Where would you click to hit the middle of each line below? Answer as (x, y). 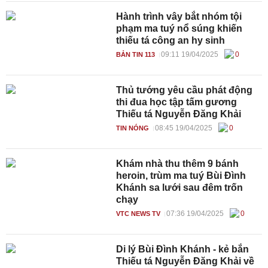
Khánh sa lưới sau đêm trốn (180, 188)
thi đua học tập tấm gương (177, 102)
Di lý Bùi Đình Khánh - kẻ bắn (183, 249)
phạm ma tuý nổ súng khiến (179, 28)
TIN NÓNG (133, 128)
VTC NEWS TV (138, 214)
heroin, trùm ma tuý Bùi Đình (181, 176)
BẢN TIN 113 (136, 54)
